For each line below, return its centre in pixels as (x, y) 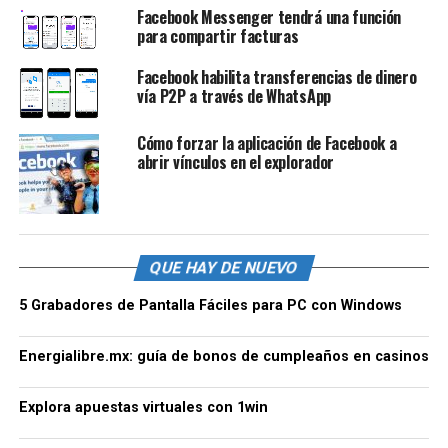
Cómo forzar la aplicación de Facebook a (266, 143)
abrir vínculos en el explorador (235, 162)
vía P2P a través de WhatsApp (233, 96)
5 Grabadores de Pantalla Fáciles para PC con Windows (210, 306)
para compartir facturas (217, 36)
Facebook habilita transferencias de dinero (276, 77)
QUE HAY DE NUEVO (224, 268)
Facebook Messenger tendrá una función (269, 17)
